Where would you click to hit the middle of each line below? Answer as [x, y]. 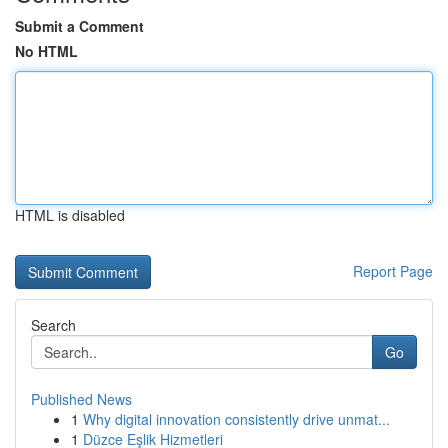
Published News [81, 399]
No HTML [46, 51]
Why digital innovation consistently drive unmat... [236, 419]
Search [53, 325]
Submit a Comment [79, 26]
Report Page [393, 271]
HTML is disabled [70, 215]
